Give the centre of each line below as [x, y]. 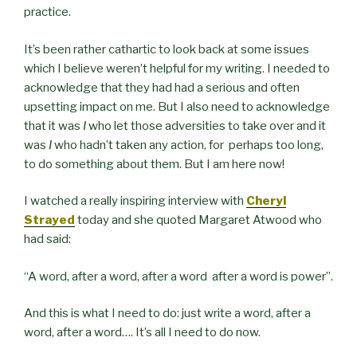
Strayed [49, 220]
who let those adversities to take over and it [206, 126]
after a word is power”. [273, 276]
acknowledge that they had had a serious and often [162, 87]
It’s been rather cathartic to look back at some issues [167, 49]
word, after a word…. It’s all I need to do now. [142, 333]
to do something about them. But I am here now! [154, 164]
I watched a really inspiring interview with [134, 201]
